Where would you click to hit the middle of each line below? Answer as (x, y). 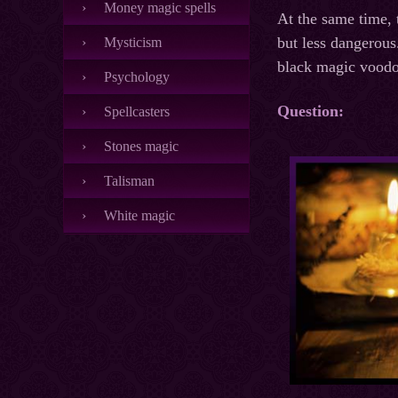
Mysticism (133, 42)
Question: (310, 111)
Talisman (129, 181)
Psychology (137, 77)
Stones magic (141, 146)
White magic (139, 215)
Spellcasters (137, 111)
